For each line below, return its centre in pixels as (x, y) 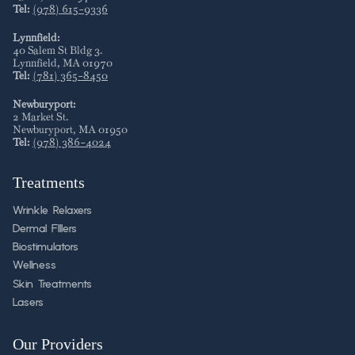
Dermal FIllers (45, 229)
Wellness (34, 266)
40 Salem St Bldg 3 (56, 50)
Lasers (28, 302)
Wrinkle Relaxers (52, 210)
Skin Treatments (52, 284)
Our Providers (58, 344)
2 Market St (39, 116)
